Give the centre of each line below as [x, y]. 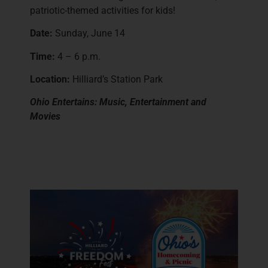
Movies [45, 117]
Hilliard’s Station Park [116, 79]
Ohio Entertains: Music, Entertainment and [118, 102]
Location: [50, 79]
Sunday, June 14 [89, 33]
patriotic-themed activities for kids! [103, 10]
